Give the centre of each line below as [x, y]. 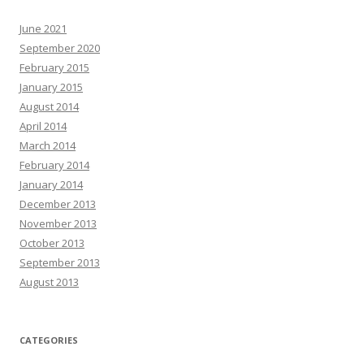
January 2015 [51, 87]
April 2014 [43, 126]
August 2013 [49, 282]
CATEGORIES [49, 340]
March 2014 [48, 145]
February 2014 [54, 165]
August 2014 [49, 106]
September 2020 [60, 48]
